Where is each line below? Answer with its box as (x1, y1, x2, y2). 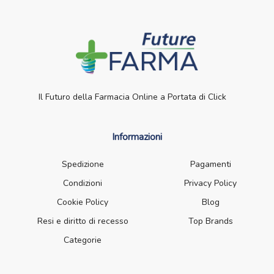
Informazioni (112, 130, 162, 144)
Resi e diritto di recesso (37, 215, 128, 228)
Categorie (64, 234, 102, 246)
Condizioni (63, 177, 103, 190)
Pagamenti (190, 158, 231, 171)
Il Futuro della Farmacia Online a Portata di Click (38, 91, 226, 103)
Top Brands (188, 215, 233, 228)
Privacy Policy (184, 177, 237, 190)
